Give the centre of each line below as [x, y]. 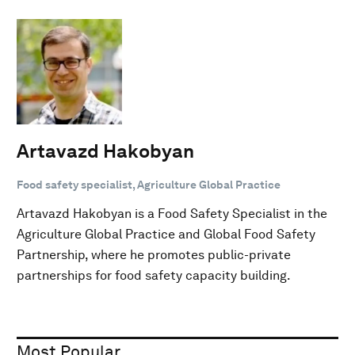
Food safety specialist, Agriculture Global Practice [149, 184]
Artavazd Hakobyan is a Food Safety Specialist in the [172, 213]
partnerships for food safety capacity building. [154, 275]
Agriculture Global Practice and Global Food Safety [166, 234]
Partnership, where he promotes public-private [154, 254]
